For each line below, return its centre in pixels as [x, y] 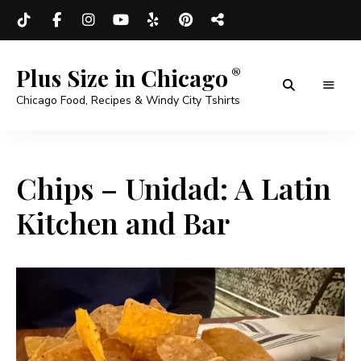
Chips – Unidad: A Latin [174, 188]
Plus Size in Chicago [122, 78]
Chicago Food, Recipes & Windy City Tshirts [128, 100]
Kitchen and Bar [123, 222]
